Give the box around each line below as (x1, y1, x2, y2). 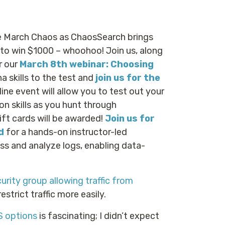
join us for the (95, 72, 160, 83)
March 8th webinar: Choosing (20, 59, 154, 70)
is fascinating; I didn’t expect (37, 210, 159, 221)
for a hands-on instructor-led (4, 127, 127, 138)
